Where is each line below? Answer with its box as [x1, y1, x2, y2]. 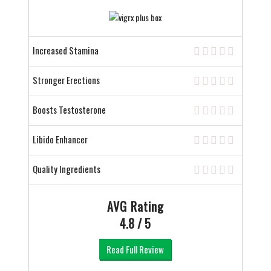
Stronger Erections [32, 73, 100, 87]
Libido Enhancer [32, 132, 88, 146]
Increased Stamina [32, 44, 99, 57]
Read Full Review [106, 243, 165, 256]
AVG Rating [106, 197, 164, 216]
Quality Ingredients [32, 162, 100, 176]
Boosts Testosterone [32, 103, 106, 117]
